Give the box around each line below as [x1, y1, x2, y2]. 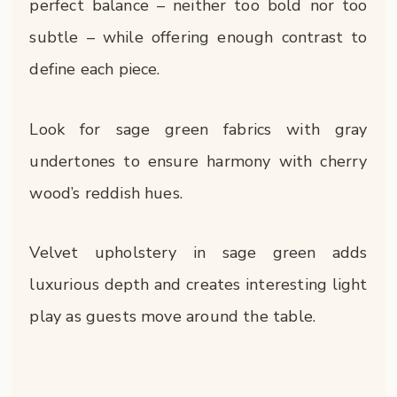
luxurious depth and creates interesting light [29, 274, 368, 296]
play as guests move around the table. [29, 306, 316, 328]
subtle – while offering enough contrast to [29, 27, 368, 49]
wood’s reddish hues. [29, 182, 183, 204]
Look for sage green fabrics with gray [29, 118, 368, 140]
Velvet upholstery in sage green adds [29, 242, 368, 264]
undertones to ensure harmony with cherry [29, 150, 368, 172]
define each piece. [29, 58, 160, 81]
